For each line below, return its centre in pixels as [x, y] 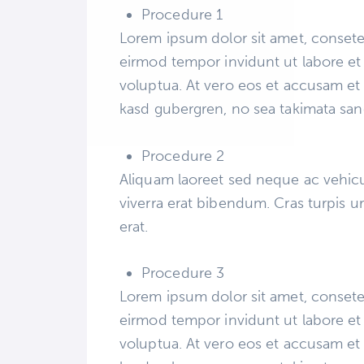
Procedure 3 [183, 273]
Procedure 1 [182, 15]
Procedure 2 [183, 156]
